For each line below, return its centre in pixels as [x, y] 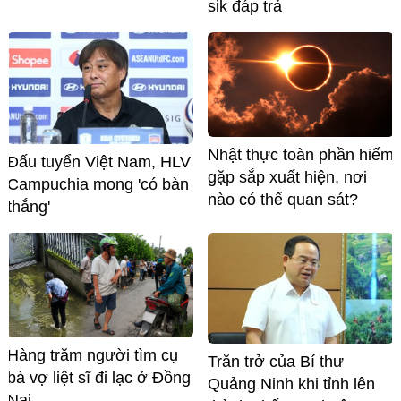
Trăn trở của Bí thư [276, 362]
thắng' [29, 206]
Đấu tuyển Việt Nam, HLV [99, 162]
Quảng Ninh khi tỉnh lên [291, 384]
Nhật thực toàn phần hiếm [301, 154]
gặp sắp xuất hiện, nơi [287, 177]
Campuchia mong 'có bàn [98, 184]
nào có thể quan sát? [283, 199]
